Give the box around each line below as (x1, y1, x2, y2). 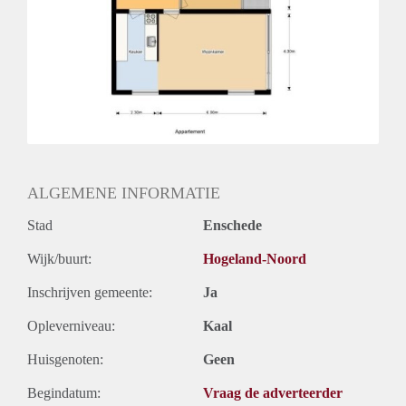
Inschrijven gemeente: (27, 285, 152, 301)
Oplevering (27, 42, 92, 58)
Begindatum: (27, 385, 101, 401)
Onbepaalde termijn (27, 22, 140, 38)
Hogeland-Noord (203, 251, 306, 267)
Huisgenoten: (27, 352, 103, 368)
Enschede (203, 217, 262, 234)
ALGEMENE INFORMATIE (27, 184, 220, 203)
